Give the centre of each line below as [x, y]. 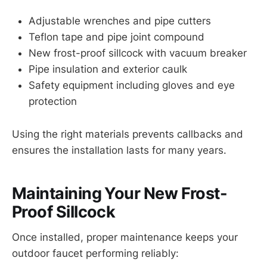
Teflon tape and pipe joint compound [117, 37]
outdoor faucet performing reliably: [95, 253]
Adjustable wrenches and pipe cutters [120, 21]
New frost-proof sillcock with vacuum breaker [138, 53]
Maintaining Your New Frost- [120, 194]
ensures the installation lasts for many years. [119, 150]
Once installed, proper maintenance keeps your [125, 237]
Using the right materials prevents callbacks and [128, 134]
